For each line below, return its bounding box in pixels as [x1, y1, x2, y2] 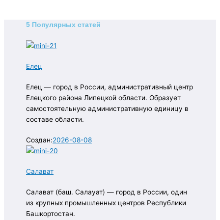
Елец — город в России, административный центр [26, 83, 193, 91]
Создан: [26, 136, 53, 144]
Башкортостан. [26, 210, 75, 218]
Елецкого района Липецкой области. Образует [26, 94, 181, 102]
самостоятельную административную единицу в [26, 105, 189, 113]
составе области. [26, 115, 84, 124]
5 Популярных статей [26, 21, 101, 29]
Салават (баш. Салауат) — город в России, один [26, 188, 187, 196]
